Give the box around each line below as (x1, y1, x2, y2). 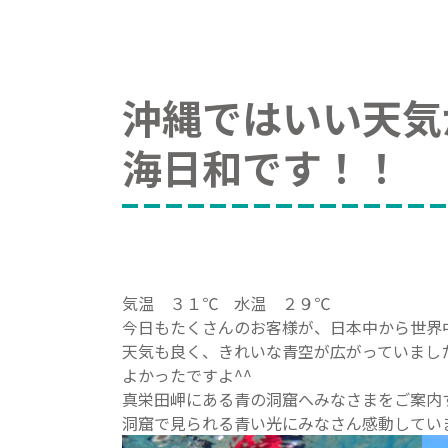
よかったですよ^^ (122, 363, 252, 387)
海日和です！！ (122, 138, 402, 196)
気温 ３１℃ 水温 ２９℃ (122, 291, 330, 315)
